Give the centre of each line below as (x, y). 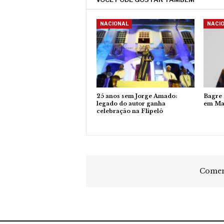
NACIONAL (114, 23)
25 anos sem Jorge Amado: (137, 96)
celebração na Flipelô (130, 111)
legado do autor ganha (131, 104)
